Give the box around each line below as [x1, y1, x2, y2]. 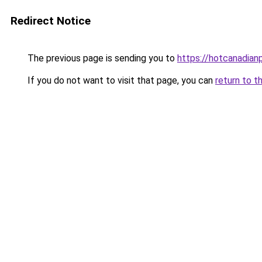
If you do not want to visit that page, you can [25, 75, 215, 86]
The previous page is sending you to [25, 53, 177, 64]
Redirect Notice [11, 14, 91, 27]
